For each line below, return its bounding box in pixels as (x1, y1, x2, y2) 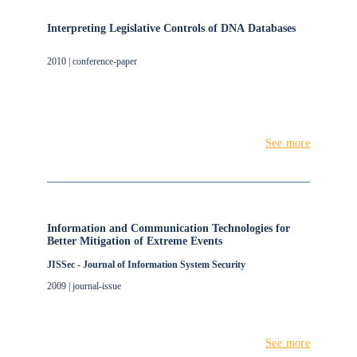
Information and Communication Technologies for (46, 222, 290, 234)
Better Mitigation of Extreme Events (46, 235, 222, 247)
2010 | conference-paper (46, 56, 137, 67)
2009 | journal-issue (46, 280, 121, 292)
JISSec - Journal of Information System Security (46, 259, 245, 270)
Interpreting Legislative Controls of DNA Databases (46, 22, 296, 34)
